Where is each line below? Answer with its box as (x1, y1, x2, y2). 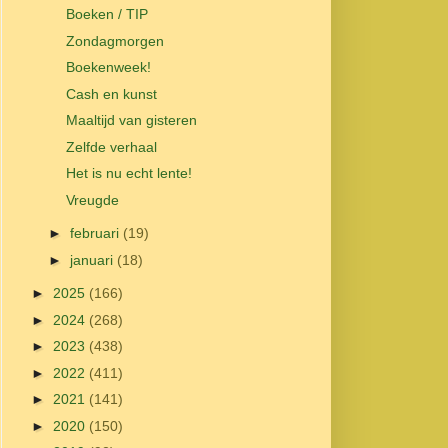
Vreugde (65, 191, 119, 208)
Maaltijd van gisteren (65, 112, 197, 129)
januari (69, 251, 117, 268)
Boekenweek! (65, 59, 151, 76)
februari (69, 225, 123, 242)
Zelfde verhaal (65, 138, 157, 155)
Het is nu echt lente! (65, 165, 192, 182)
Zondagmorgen (65, 32, 164, 49)
